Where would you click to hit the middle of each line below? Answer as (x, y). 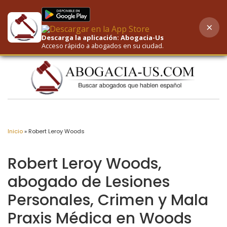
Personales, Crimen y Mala (108, 200)
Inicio (15, 131)
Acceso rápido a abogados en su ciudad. (103, 46)
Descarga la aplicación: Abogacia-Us (103, 37)
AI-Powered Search (150, 33)
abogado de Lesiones (89, 182)
